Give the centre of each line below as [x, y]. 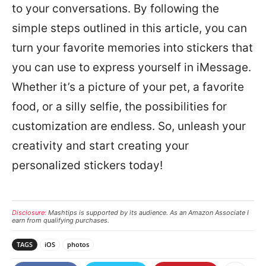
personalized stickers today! [87, 165]
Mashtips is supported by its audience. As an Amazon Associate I [148, 213]
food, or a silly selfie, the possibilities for [119, 107]
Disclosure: [29, 213]
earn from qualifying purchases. [61, 220]
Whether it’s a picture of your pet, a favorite [128, 87]
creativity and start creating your [100, 146]
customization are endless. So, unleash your [129, 126]
